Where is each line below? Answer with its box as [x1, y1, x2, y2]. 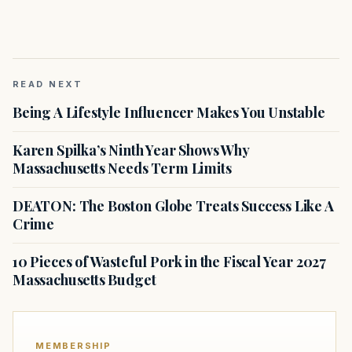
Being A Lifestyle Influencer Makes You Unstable [13, 103, 325, 123]
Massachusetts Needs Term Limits [13, 159, 232, 178]
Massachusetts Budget [13, 270, 156, 290]
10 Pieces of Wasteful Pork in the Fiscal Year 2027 [13, 252, 327, 272]
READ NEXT [13, 79, 83, 90]
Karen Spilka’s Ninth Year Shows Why [13, 141, 249, 160]
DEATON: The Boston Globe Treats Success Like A [13, 196, 334, 216]
